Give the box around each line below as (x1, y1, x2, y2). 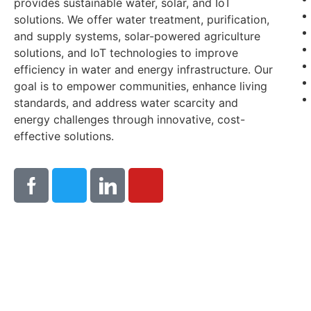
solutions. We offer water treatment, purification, (14, 12, 269, 26)
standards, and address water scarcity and (14, 95, 238, 110)
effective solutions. (14, 128, 114, 143)
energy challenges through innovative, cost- (14, 112, 245, 126)
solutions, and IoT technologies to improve (14, 45, 238, 60)
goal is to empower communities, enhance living (14, 78, 267, 93)
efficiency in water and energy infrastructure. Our (14, 62, 273, 76)
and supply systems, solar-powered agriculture (14, 28, 260, 43)
